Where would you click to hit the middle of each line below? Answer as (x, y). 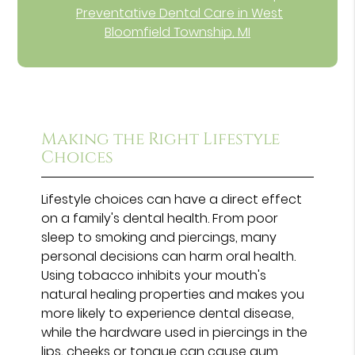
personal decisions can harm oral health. (169, 256)
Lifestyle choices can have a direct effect (172, 199)
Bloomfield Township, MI (177, 32)
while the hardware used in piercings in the (175, 332)
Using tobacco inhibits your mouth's (154, 275)
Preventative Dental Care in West (179, 13)
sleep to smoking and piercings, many (159, 237)
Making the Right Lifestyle (161, 139)
